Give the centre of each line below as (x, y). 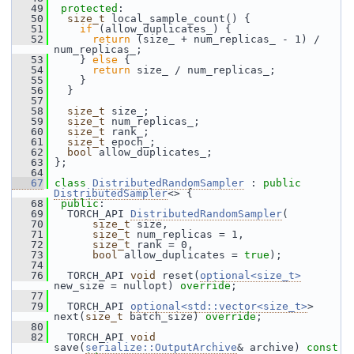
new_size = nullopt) (117, 286)
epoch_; (130, 142)
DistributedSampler (111, 193)
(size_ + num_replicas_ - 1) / (225, 39)
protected (89, 8)
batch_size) (164, 316)
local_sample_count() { (178, 19)
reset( (178, 275)
